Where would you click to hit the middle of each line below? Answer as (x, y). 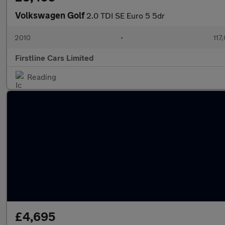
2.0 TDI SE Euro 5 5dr (126, 15)
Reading (42, 77)
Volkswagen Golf (51, 15)
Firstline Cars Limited (54, 58)
